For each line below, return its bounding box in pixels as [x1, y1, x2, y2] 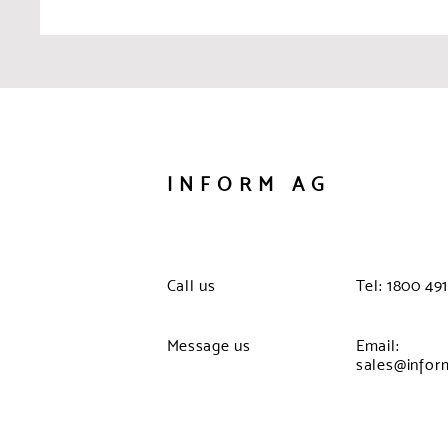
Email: [355, 336, 400, 355]
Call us [166, 276, 216, 295]
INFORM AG [166, 172, 331, 196]
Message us [166, 336, 251, 355]
